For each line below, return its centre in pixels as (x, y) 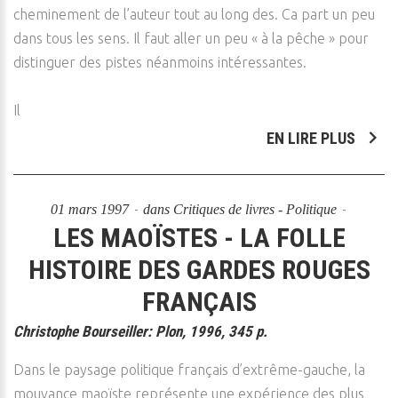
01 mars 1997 (91, 209)
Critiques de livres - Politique (255, 209)
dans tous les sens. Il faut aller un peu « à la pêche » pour (191, 38)
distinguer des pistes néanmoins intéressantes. (160, 62)
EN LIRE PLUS (313, 138)
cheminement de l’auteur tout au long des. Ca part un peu (194, 14)
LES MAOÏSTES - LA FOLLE (199, 238)
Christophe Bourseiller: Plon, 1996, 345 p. (140, 331)
